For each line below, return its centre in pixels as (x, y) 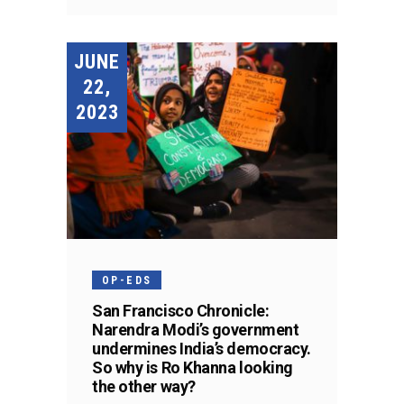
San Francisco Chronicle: (181, 310)
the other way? (144, 386)
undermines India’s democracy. (202, 348)
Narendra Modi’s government (196, 329)
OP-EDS (127, 280)
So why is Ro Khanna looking (193, 367)
